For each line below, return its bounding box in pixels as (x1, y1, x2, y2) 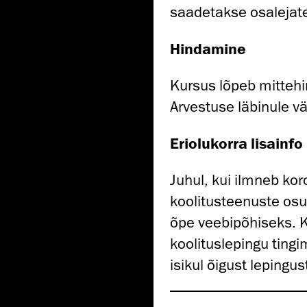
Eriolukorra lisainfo (170, 134, 303, 152)
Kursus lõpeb (170, 76, 259, 95)
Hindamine (170, 40, 246, 58)
